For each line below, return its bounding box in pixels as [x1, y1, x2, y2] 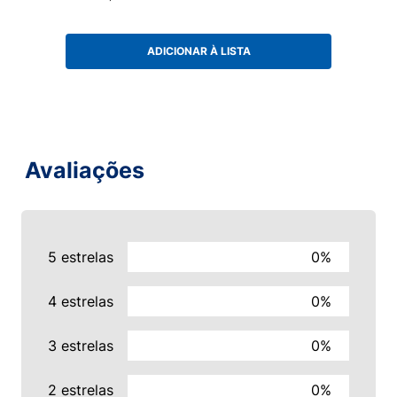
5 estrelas [48, 248, 113, 267]
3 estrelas [48, 337, 113, 355]
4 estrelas [48, 292, 113, 311]
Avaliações [25, 157, 144, 184]
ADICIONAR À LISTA [146, 44, 251, 58]
